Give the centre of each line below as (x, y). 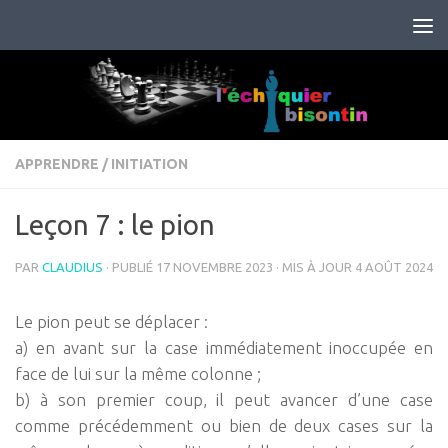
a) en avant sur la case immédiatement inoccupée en (224, 348)
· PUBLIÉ (131, 267)
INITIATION (149, 164)
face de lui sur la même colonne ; (138, 374)
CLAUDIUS (72, 267)
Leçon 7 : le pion (115, 225)
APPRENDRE (57, 164)
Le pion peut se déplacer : (111, 322)
